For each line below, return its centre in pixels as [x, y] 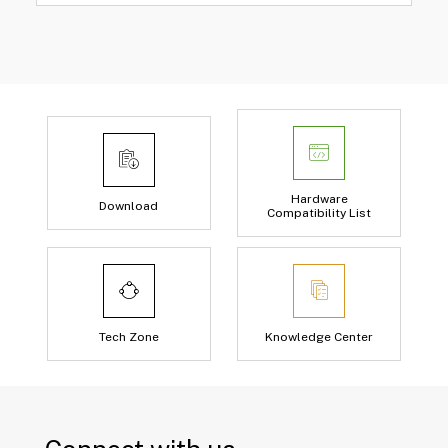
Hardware [319, 199]
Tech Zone [128, 337]
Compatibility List [319, 213]
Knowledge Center [319, 337]
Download [129, 206]
